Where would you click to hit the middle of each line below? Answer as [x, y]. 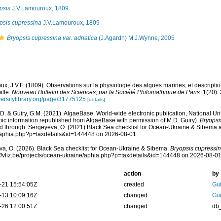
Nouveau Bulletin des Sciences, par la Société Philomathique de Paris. [106, 92]
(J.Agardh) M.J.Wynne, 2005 [136, 38]
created [134, 184]
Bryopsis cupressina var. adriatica [52, 38]
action [132, 173]
